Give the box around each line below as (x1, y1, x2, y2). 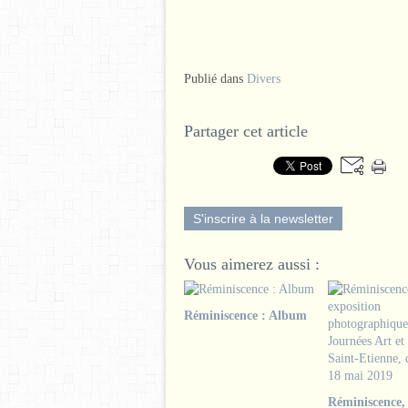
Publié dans (184, 72, 243, 86)
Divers (247, 72, 280, 86)
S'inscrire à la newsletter (193, 211, 333, 226)
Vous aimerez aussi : (184, 255, 320, 273)
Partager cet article (184, 122, 308, 140)
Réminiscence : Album (184, 309, 307, 322)
